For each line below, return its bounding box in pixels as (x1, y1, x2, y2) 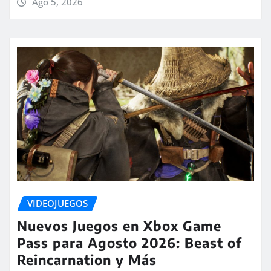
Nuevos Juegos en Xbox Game (17, 217, 221, 234)
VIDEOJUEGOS (27, 197, 88, 209)
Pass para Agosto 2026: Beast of (17, 233, 242, 251)
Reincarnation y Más (17, 250, 157, 268)
